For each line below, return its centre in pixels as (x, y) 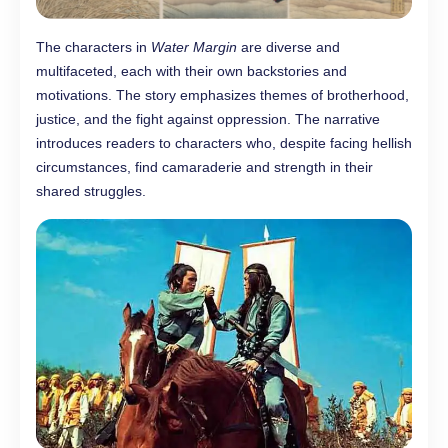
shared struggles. (91, 190)
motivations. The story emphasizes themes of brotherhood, (222, 94)
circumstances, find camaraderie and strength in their (204, 166)
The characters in (93, 46)
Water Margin (194, 46)
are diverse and (288, 46)
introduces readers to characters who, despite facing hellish (224, 142)
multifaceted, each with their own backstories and (191, 70)
